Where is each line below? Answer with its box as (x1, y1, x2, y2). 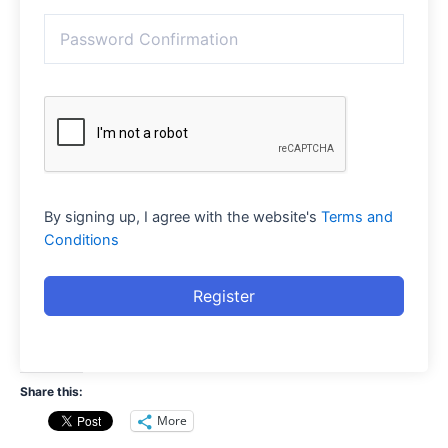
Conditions (44, 230, 119, 249)
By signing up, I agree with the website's (44, 207, 321, 226)
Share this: (20, 383, 83, 399)
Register (193, 285, 255, 306)
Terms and (321, 207, 393, 226)
